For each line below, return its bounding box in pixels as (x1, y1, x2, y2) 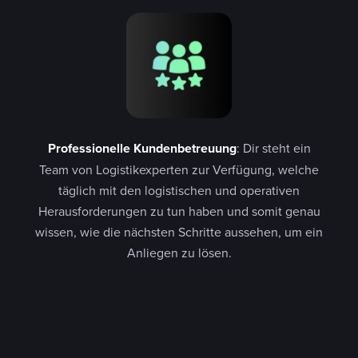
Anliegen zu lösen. (126, 243, 232, 261)
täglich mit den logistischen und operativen (58, 181, 300, 199)
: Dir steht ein (236, 138, 311, 157)
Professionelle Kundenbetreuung (47, 138, 237, 157)
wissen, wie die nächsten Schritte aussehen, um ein (35, 222, 323, 241)
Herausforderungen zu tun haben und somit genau (38, 201, 320, 220)
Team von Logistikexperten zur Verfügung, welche (39, 160, 319, 178)
